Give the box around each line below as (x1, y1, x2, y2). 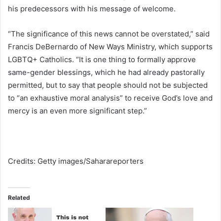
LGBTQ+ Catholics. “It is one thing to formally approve (8, 54, 196, 64)
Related (8, 193, 30, 201)
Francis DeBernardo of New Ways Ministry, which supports (8, 41, 213, 51)
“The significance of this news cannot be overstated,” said (8, 29, 210, 38)
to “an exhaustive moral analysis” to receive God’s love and (8, 93, 213, 103)
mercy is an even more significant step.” (8, 106, 147, 115)
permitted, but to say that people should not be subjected (8, 80, 208, 90)
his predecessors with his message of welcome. (8, 3, 176, 13)
